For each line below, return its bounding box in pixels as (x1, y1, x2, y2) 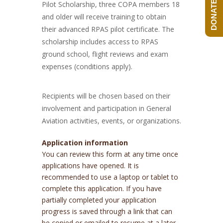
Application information (42, 138, 128, 147)
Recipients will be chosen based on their (42, 91, 170, 101)
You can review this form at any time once (42, 149, 178, 159)
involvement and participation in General (42, 104, 171, 113)
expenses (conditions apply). (42, 62, 132, 71)
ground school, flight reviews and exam (42, 49, 168, 59)
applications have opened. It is (42, 161, 139, 170)
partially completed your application (42, 195, 156, 205)
